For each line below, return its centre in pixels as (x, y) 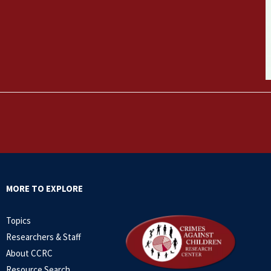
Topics (18, 221)
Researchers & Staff (44, 237)
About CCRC (29, 253)
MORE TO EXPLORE (44, 189)
